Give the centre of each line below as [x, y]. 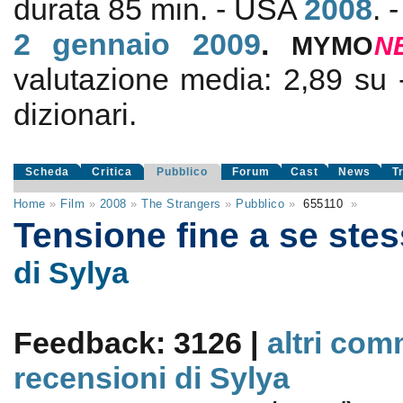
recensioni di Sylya [151, 378]
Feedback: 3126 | [140, 343]
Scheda [47, 172]
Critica [112, 172]
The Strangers [181, 204]
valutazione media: [148, 79]
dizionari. [75, 114]
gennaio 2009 [157, 44]
